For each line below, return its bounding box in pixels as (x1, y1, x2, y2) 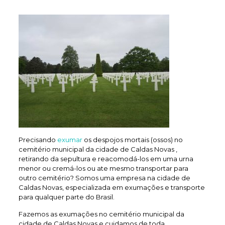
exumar (57, 136, 82, 144)
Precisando (18, 136, 57, 144)
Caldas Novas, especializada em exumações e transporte (18, 183, 205, 191)
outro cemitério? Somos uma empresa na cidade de (18, 174, 190, 182)
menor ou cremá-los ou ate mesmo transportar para (18, 164, 188, 172)
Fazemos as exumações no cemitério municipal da (18, 210, 184, 218)
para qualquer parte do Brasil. (18, 193, 115, 201)
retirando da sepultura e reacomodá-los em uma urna (18, 155, 193, 163)
